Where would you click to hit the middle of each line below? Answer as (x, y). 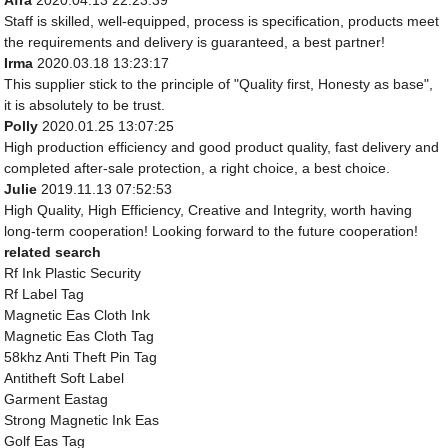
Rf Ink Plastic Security (73, 273)
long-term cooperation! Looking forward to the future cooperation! (211, 231)
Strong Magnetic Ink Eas (82, 420)
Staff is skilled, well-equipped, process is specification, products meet (222, 21)
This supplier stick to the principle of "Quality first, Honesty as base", (219, 84)
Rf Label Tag (44, 294)
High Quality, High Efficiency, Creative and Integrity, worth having (208, 210)
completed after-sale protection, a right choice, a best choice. (197, 168)
